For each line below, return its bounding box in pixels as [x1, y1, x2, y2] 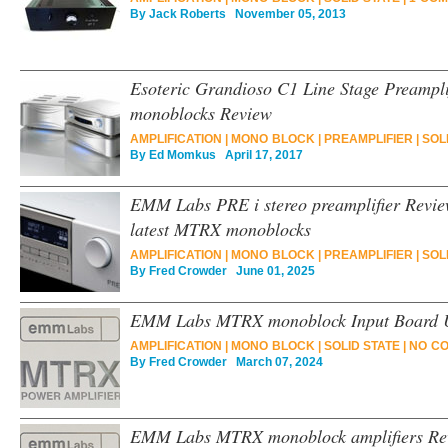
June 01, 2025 [227, 264, 315, 278]
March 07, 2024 [227, 355, 323, 369]
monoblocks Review [130, 101, 272, 125]
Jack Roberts [149, 7, 226, 21]
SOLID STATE [323, 339, 400, 353]
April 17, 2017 [216, 148, 303, 162]
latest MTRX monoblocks [130, 217, 311, 241]
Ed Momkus [149, 148, 216, 162]
